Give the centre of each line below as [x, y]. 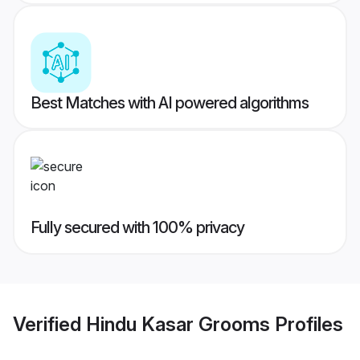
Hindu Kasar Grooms [178, 324]
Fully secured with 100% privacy [137, 228]
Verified [49, 324]
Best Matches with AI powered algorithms [170, 103]
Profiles [307, 324]
